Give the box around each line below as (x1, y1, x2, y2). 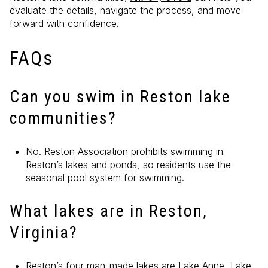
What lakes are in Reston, (10, 200, 208, 221)
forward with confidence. (10, 17, 119, 30)
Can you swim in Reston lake (10, 86, 231, 106)
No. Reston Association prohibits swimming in (25, 145, 223, 158)
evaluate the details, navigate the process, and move (10, 4, 241, 17)
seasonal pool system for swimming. (25, 172, 184, 184)
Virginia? (10, 222, 78, 242)
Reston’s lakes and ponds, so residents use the (25, 159, 231, 171)
